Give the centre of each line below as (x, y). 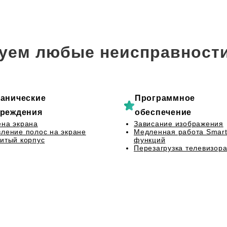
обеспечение (163, 112)
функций (150, 140)
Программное (165, 98)
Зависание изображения (179, 124)
